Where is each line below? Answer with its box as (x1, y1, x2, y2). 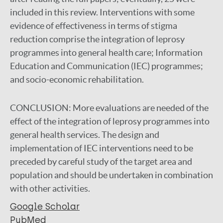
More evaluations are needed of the (73, 103, 209, 113)
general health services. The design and (10, 129, 159, 140)
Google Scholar (10, 201, 80, 212)
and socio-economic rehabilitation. (10, 74, 144, 85)
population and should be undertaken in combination (10, 170, 213, 180)
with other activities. (10, 183, 90, 194)
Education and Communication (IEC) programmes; (10, 61, 203, 71)
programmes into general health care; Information (10, 47, 203, 58)
